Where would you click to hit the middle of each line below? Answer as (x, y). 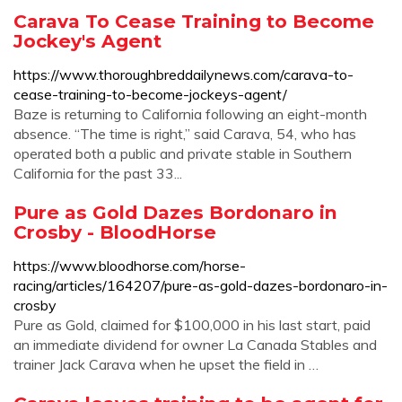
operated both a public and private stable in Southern (183, 153)
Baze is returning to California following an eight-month (190, 114)
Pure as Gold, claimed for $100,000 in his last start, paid (192, 325)
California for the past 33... (98, 173)
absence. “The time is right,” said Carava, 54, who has (185, 134)
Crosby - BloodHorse (115, 232)
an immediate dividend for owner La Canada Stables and (195, 345)
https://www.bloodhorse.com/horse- (130, 266)
